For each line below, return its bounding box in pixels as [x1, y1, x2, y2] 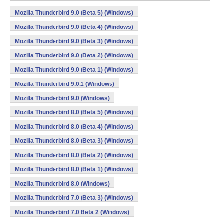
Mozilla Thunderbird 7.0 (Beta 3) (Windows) [15, 194, 133, 201]
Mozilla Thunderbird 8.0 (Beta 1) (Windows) [15, 166, 133, 173]
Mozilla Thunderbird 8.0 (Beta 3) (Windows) [15, 137, 133, 144]
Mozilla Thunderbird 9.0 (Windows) [15, 95, 110, 102]
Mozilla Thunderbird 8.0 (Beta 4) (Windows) [15, 123, 133, 130]
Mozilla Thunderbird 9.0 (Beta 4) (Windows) [15, 24, 133, 30]
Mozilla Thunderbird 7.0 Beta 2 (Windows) [15, 209, 129, 216]
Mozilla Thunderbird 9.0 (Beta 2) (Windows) [15, 52, 133, 59]
